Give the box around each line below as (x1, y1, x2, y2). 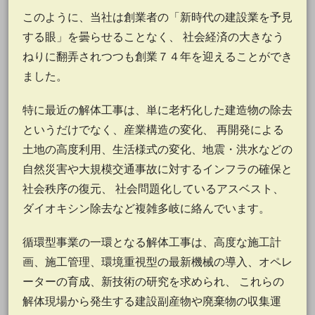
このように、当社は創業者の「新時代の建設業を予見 (22, 9, 292, 25)
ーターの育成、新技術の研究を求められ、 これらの (22, 274, 284, 289)
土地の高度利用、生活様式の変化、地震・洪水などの (22, 141, 292, 157)
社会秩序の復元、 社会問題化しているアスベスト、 (22, 181, 284, 196)
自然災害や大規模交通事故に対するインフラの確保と (22, 161, 292, 176)
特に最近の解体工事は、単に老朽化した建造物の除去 (22, 102, 292, 117)
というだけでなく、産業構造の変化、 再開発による (22, 122, 284, 137)
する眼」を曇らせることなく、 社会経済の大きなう (22, 29, 284, 44)
